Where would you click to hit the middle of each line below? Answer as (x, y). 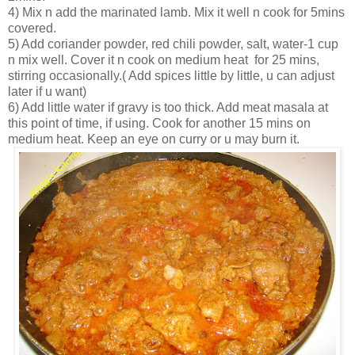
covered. (32, 28)
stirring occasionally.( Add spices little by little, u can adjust (171, 75)
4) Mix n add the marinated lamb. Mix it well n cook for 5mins (176, 12)
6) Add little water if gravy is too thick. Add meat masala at (168, 107)
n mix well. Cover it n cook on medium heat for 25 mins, (164, 59)
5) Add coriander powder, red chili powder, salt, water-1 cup (173, 44)
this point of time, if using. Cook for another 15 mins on (159, 123)
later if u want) (47, 91)
